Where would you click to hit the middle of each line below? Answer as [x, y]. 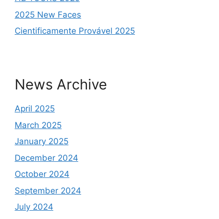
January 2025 [42, 142]
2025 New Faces [48, 14]
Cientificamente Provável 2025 [75, 31]
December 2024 [46, 158]
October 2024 [42, 174]
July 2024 [34, 207]
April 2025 [35, 109]
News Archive [61, 85]
